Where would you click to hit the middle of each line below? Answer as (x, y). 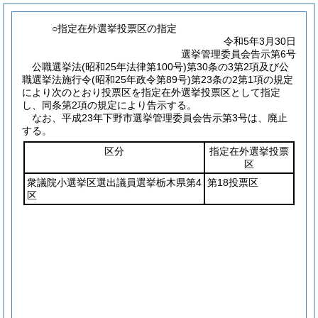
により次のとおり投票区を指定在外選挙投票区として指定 (151, 92)
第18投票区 (233, 182)
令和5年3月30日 (260, 41)
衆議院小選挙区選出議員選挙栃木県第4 (114, 182)
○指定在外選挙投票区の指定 (115, 28)
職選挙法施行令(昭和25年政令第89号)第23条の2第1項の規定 (158, 79)
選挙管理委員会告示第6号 (238, 54)
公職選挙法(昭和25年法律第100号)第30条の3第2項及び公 (160, 67)
